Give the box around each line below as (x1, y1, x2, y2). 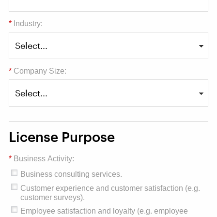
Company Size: (14, 66, 66, 75)
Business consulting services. (20, 170, 122, 179)
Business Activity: (14, 154, 74, 163)
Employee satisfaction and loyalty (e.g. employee (20, 207, 188, 216)
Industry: (14, 19, 43, 28)
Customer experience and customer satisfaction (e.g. (20, 184, 200, 192)
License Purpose (9, 128, 115, 144)
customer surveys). (20, 193, 85, 201)
